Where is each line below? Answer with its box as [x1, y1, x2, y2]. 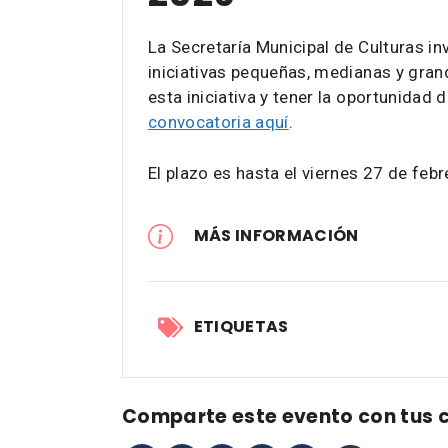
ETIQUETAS [193, 315, 289, 338]
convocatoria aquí [148, 112, 289, 132]
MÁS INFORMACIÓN [193, 224, 359, 247]
